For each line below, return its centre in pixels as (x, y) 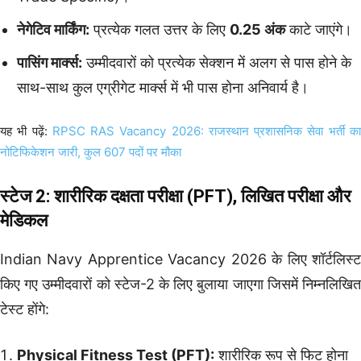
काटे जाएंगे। (319, 29)
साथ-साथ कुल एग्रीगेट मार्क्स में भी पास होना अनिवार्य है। (163, 87)
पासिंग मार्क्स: (50, 62)
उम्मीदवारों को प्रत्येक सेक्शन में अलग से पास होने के (217, 62)
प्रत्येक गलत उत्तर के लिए (160, 29)
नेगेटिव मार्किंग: (53, 29)
